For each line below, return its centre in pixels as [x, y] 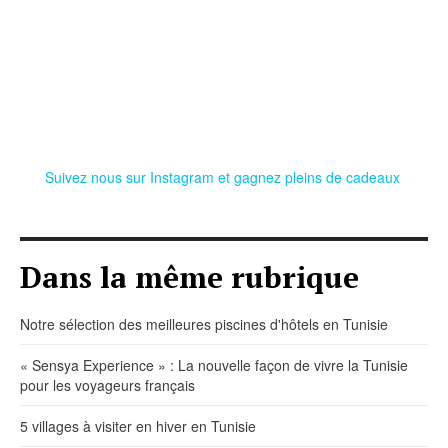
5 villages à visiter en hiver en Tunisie [138, 426]
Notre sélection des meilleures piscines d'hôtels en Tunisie [204, 324]
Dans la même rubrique [189, 277]
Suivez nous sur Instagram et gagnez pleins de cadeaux [224, 177]
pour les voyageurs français [107, 385]
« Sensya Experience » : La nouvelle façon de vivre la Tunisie [214, 365]
